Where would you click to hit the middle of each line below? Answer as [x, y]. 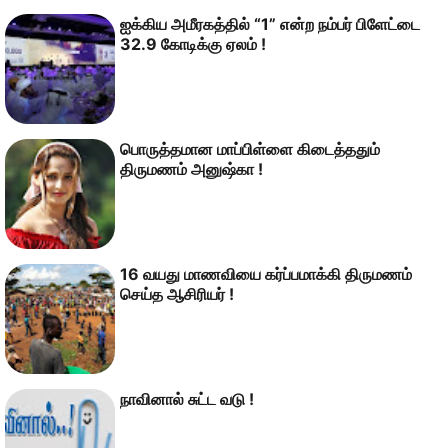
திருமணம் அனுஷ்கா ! [191, 168]
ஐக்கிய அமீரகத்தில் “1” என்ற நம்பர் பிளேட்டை [270, 23]
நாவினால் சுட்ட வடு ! [187, 398]
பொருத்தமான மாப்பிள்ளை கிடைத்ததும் [250, 148]
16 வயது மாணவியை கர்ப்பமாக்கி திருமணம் [266, 273]
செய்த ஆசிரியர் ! [177, 293]
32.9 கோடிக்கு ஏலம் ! [193, 43]
